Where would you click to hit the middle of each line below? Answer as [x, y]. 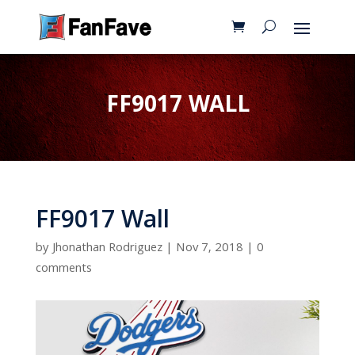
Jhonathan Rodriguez [107, 248]
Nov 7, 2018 [209, 248]
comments [63, 269]
